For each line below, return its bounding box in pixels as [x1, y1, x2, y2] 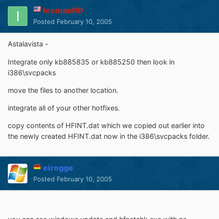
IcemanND [43, 5, 84, 16]
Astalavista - [8, 40, 48, 48]
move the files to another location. [8, 86, 118, 94]
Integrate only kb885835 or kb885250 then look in [8, 57, 175, 66]
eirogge [43, 163, 73, 173]
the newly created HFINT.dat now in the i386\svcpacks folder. [8, 132, 210, 141]
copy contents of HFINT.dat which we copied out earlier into [8, 121, 205, 130]
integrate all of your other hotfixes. [8, 104, 120, 112]
